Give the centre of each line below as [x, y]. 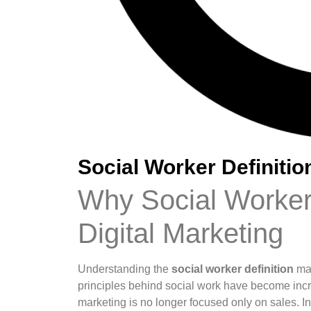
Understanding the [125, 269]
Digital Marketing [180, 234]
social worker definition [233, 269]
